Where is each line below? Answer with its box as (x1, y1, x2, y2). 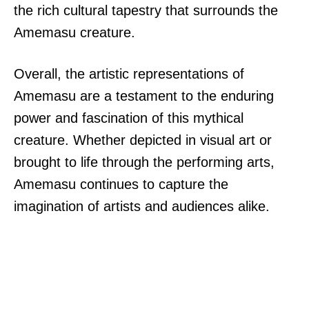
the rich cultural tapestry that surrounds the (14, 2, 278, 18)
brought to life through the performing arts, (14, 154, 275, 170)
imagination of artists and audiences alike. (14, 198, 270, 214)
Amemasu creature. (14, 24, 135, 40)
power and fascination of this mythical (14, 110, 243, 126)
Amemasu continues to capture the (14, 176, 228, 192)
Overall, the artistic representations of (14, 66, 244, 81)
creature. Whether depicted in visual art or (14, 132, 272, 148)
